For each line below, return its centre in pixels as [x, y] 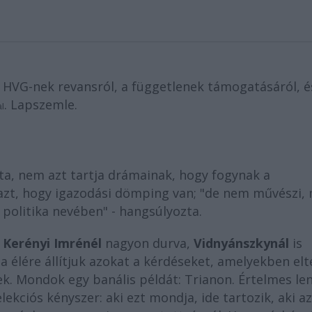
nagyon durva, [148, 243]
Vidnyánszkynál [241, 243]
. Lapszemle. [41, 104]
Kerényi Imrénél [52, 243]
